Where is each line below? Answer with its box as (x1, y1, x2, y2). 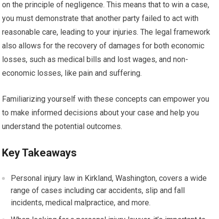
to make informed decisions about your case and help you (2, 108, 199, 118)
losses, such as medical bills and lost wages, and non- (2, 55, 189, 65)
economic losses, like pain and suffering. (2, 68, 142, 78)
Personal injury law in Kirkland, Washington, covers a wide (11, 174, 207, 183)
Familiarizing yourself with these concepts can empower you (2, 94, 210, 104)
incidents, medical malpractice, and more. (11, 198, 151, 208)
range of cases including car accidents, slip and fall (11, 186, 185, 196)
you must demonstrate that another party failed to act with (2, 14, 199, 23)
